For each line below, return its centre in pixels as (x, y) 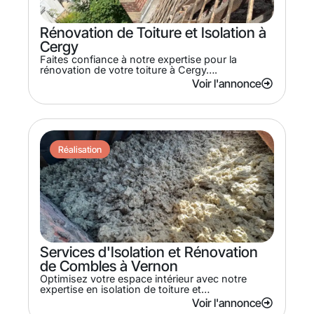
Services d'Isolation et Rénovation (149, 252)
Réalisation (80, 149)
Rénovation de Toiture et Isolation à (153, 32)
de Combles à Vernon (109, 266)
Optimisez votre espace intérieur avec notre (143, 278)
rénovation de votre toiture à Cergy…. (129, 69)
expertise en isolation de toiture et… (125, 289)
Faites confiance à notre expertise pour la (138, 59)
